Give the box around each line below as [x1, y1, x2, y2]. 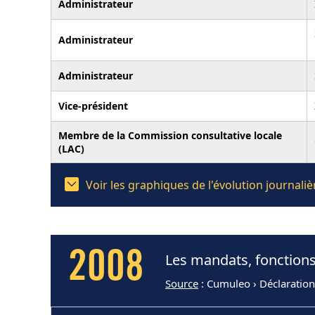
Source [165, 276, 198, 290]
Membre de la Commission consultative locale [58, 128, 282, 142]
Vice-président [58, 98, 128, 112]
